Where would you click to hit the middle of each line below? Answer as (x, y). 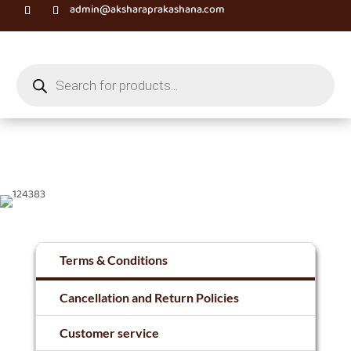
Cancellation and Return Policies (149, 297)
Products (38, 69)
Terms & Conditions (113, 260)
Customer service (109, 333)
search (32, 80)
